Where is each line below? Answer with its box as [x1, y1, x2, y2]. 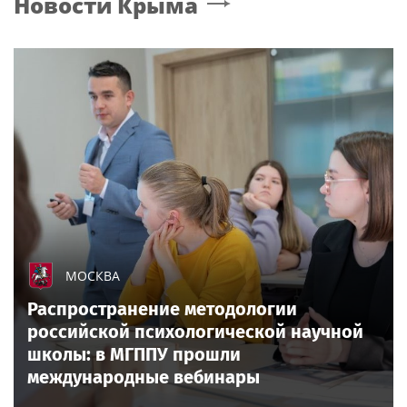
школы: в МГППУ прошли [27, 342, 241, 365]
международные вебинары [27, 365, 260, 388]
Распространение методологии [27, 297, 297, 320]
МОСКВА [65, 266, 120, 284]
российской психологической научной [27, 320, 363, 342]
